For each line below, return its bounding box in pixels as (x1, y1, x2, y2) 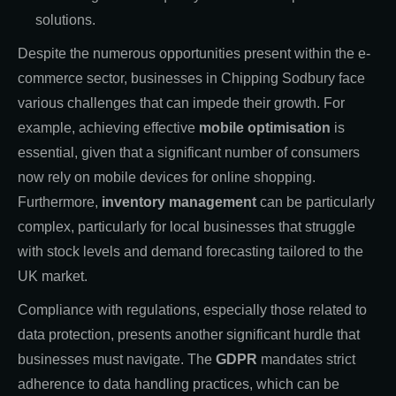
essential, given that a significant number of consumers (18, 144, 360, 160)
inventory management (102, 194, 256, 209)
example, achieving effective (18, 119, 199, 135)
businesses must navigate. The (18, 351, 216, 367)
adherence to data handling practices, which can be (18, 376, 339, 392)
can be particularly (256, 194, 375, 209)
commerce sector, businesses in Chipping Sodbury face (18, 70, 365, 86)
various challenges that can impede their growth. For (18, 95, 345, 110)
